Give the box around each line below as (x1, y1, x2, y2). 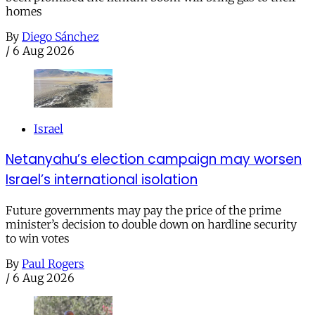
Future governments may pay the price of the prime (6, 202, 281, 217)
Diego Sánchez (22, 30, 99, 44)
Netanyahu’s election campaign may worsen (6, 149, 302, 169)
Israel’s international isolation (6, 169, 198, 189)
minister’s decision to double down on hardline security (6, 217, 297, 231)
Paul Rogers (22, 256, 84, 271)
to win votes (6, 231, 70, 245)
